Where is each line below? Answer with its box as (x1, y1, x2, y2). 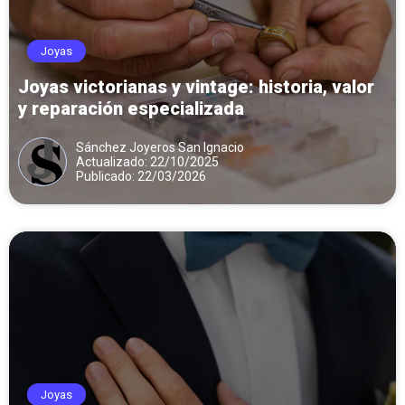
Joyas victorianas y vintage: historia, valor (18, 75, 374, 98)
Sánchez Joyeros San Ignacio (76, 139, 244, 155)
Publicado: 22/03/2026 (76, 168, 206, 184)
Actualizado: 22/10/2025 (76, 154, 219, 169)
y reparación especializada (18, 97, 244, 119)
